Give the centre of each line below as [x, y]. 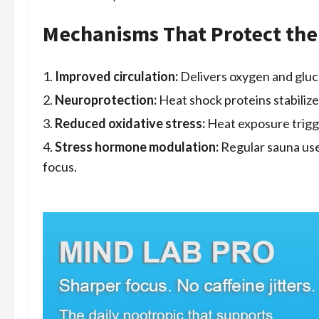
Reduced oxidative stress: [130, 124]
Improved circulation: [116, 77]
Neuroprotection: [106, 100]
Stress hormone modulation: [137, 147]
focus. [60, 167]
